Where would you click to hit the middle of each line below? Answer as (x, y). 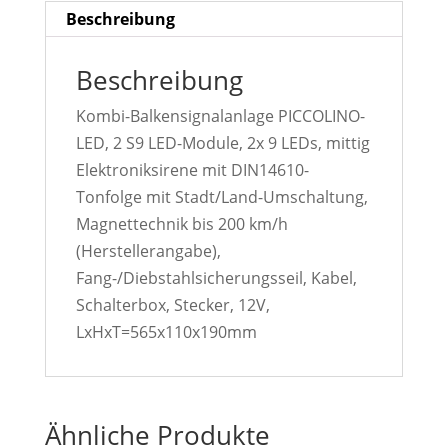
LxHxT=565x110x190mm (166, 332)
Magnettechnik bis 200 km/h (181, 224)
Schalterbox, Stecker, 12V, (172, 305)
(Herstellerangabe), (148, 251)
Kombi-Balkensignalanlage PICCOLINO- (220, 116)
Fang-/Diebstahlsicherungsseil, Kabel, (216, 278)
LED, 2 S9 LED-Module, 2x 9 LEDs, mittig (222, 143)
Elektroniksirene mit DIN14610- (192, 170)
